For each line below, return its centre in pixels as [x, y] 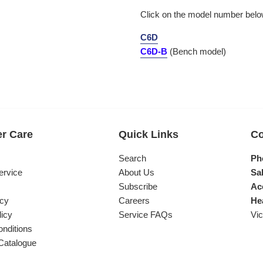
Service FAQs [145, 215]
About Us [136, 173]
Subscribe [138, 187]
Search [132, 159]
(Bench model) [197, 52]
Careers [134, 201]
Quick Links [148, 135]
